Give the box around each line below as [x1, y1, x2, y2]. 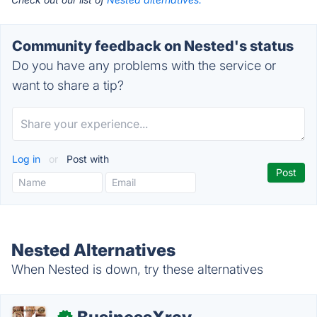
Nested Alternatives [11, 240, 175, 260]
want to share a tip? [12, 78, 124, 93]
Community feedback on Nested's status [12, 38, 294, 54]
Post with [64, 153, 109, 165]
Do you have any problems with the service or [12, 58, 276, 73]
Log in [12, 153, 43, 165]
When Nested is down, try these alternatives [11, 262, 263, 277]
